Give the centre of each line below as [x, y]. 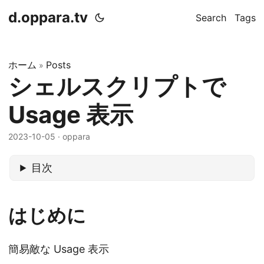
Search [211, 18]
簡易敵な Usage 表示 [59, 249]
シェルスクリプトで [117, 86]
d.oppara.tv [48, 17]
